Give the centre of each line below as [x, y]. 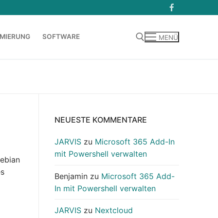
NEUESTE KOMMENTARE [101, 120]
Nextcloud [114, 210]
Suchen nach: [35, 78]
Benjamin [71, 176]
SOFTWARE [61, 37]
